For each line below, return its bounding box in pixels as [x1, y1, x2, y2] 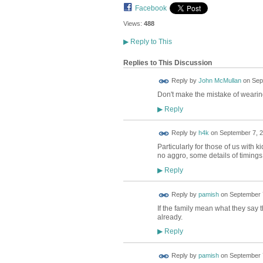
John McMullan [198, 77, 241, 85]
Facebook [134, 4, 167, 13]
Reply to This [128, 37, 172, 46]
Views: [123, 20, 142, 28]
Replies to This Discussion [123, 58, 212, 67]
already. [157, 213, 183, 221]
